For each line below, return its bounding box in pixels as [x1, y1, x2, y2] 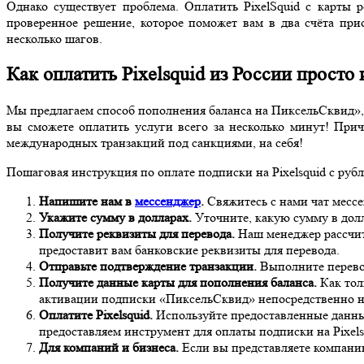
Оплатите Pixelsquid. [39, 307, 153, 323]
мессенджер [135, 193, 201, 210]
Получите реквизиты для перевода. [39, 226, 235, 242]
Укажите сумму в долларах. [39, 210, 192, 226]
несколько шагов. [6, 31, 102, 47]
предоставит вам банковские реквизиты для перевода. [39, 242, 340, 258]
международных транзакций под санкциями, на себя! [6, 135, 303, 151]
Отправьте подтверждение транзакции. [39, 258, 257, 275]
